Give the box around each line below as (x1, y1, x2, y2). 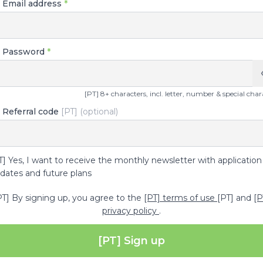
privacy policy (102, 205, 159, 216)
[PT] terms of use (144, 193, 217, 203)
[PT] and (217, 193, 254, 203)
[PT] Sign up (98, 234, 165, 247)
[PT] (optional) (61, 106, 118, 117)
